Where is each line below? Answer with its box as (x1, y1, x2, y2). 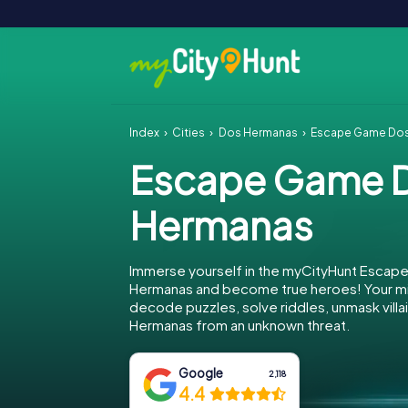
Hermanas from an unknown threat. (129, 316, 350, 333)
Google (178, 365, 224, 381)
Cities (172, 126, 206, 139)
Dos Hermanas (218, 126, 298, 139)
